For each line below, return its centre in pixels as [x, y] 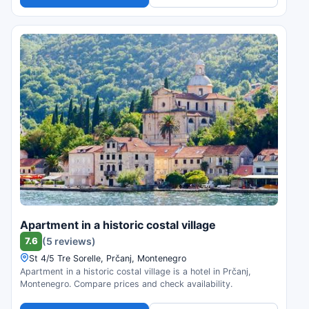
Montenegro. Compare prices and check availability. [126, 283]
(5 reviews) [69, 241]
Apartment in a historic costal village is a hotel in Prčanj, [136, 271]
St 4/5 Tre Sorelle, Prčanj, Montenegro [108, 258]
